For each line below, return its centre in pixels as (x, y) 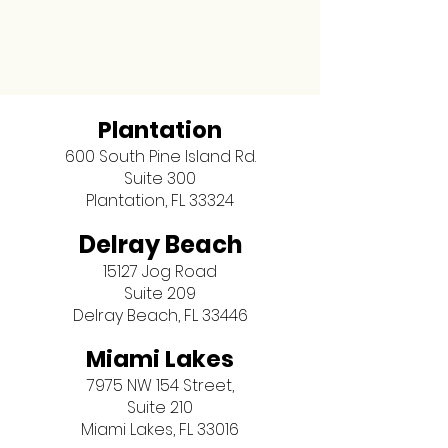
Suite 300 (160, 178)
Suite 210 (160, 407)
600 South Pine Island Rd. (160, 156)
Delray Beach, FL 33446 (160, 315)
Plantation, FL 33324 (160, 200)
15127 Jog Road (160, 271)
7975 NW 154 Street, (160, 385)
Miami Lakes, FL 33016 (160, 429)
